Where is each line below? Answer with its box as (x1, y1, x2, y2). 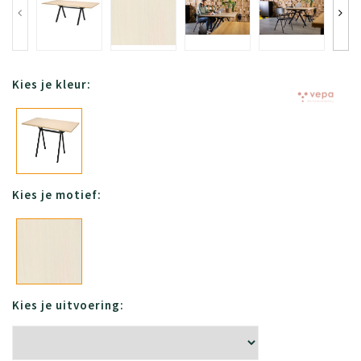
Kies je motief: (12, 187, 102, 203)
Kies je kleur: (12, 77, 91, 93)
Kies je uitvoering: (12, 297, 124, 313)
